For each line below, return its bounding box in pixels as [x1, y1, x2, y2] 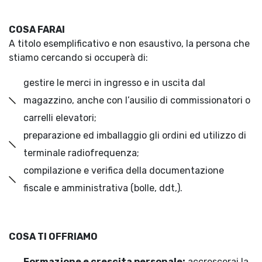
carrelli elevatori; [23, 112, 96, 123]
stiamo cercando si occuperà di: [9, 52, 148, 63]
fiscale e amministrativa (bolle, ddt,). [23, 182, 182, 194]
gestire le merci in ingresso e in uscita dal [23, 77, 205, 88]
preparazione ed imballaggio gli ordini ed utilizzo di [23, 130, 246, 141]
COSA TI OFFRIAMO [9, 231, 98, 242]
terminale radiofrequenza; [23, 147, 139, 158]
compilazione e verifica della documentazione [23, 165, 224, 176]
